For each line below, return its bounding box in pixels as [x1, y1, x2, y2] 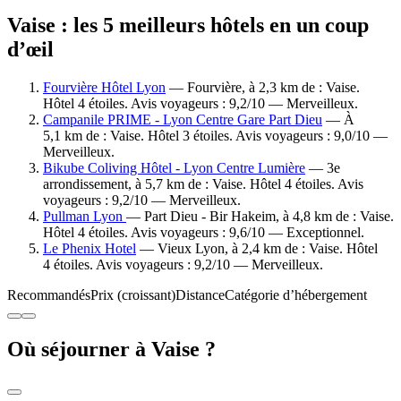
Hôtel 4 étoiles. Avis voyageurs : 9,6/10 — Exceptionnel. [43, 224, 364, 240]
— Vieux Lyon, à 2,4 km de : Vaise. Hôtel [136, 240, 378, 256]
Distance [175, 286, 225, 303]
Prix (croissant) [90, 286, 175, 303]
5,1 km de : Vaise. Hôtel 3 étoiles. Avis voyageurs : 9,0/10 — [43, 127, 388, 143]
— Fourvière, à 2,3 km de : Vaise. [166, 79, 360, 95]
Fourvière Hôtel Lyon [43, 79, 166, 95]
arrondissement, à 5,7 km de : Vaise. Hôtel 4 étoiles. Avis [43, 175, 363, 192]
